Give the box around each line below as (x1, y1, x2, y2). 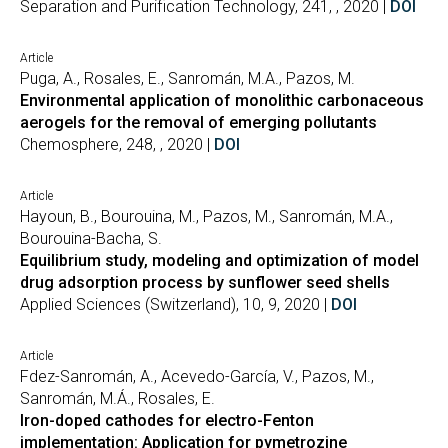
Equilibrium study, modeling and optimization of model (20, 251, 419, 270)
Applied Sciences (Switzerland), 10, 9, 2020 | (20, 295, 331, 314)
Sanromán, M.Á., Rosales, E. (20, 389, 215, 408)
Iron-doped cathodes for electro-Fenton (20, 411, 314, 430)
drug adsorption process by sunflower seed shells (20, 273, 390, 292)
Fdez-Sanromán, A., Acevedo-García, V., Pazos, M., (20, 367, 374, 386)
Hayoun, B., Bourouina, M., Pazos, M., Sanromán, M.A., (20, 207, 393, 226)
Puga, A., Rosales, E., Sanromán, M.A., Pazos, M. (20, 69, 355, 88)
